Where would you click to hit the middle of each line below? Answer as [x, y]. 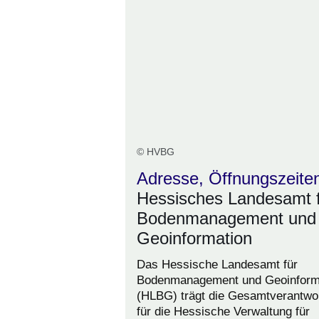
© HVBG [156, 152]
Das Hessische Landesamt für [217, 265]
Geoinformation [194, 239]
